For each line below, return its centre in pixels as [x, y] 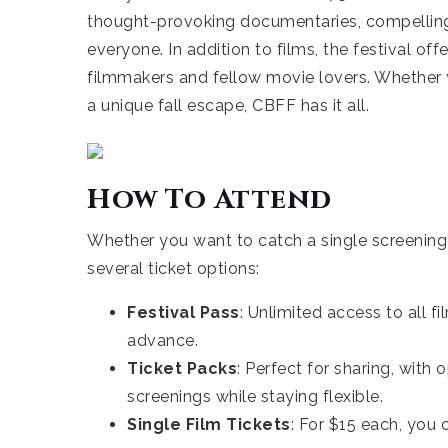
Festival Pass [183, 312]
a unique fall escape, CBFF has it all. [228, 105]
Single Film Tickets [209, 424]
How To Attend [209, 199]
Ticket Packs [182, 368]
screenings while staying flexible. [255, 396]
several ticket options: [173, 268]
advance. [162, 340]
